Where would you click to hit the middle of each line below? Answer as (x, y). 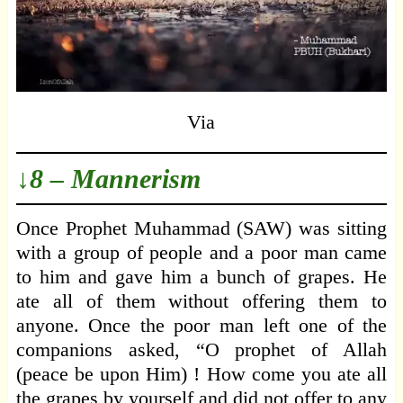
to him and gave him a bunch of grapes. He (201, 277)
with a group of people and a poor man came (201, 253)
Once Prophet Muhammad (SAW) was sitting (201, 228)
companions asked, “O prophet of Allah (201, 350)
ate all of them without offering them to (201, 301)
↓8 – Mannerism (108, 179)
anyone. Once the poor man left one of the (201, 326)
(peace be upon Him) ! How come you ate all (201, 374)
